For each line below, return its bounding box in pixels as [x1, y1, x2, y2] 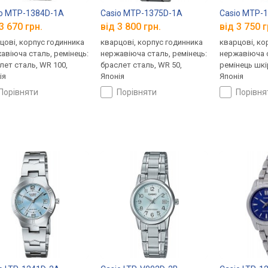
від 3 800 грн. [100, 21, 162, 33]
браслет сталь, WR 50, [100, 60, 182, 70]
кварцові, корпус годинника [100, 38, 203, 47]
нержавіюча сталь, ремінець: [100, 49, 208, 59]
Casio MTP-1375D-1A [100, 8, 183, 18]
